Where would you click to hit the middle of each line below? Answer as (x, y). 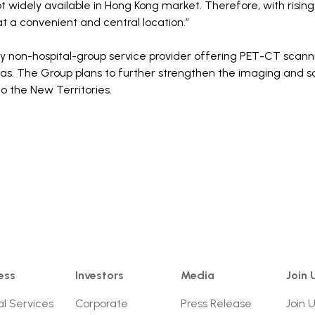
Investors (99, 275)
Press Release (216, 303)
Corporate (102, 303)
